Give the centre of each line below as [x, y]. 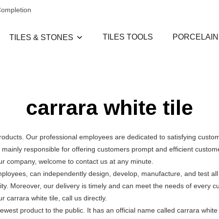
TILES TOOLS [128, 37]
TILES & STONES [41, 37]
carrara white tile [109, 108]
